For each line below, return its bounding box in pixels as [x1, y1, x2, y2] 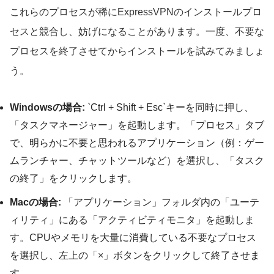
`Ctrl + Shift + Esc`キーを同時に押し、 [85, 102, 254, 113]
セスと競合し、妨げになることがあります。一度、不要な [10, 26, 264, 37]
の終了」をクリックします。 [10, 172, 137, 183]
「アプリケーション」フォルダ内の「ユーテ [61, 196, 259, 207]
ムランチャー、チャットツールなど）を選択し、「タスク [10, 155, 264, 166]
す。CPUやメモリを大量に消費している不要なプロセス [10, 232, 256, 243]
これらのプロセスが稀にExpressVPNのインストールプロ [10, 6, 262, 17]
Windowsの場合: [10, 102, 85, 113]
